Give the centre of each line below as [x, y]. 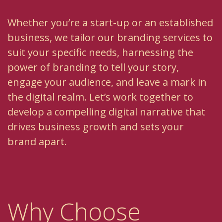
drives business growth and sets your [96, 127]
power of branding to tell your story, [93, 67]
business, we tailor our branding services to [110, 38]
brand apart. [37, 142]
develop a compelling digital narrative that [106, 112]
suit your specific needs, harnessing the [100, 53]
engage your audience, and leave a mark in [107, 82]
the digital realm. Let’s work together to [100, 97]
